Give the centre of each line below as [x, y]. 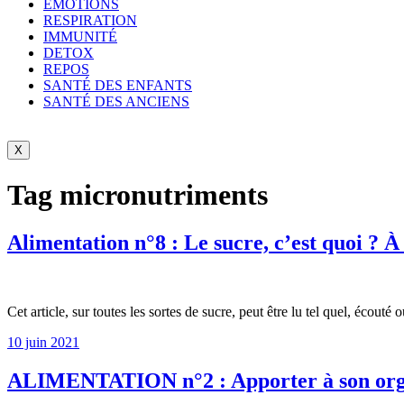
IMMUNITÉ [80, 36]
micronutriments [164, 194]
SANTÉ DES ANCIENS [116, 101]
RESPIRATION [90, 20]
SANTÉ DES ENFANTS [118, 85]
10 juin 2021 [43, 343]
